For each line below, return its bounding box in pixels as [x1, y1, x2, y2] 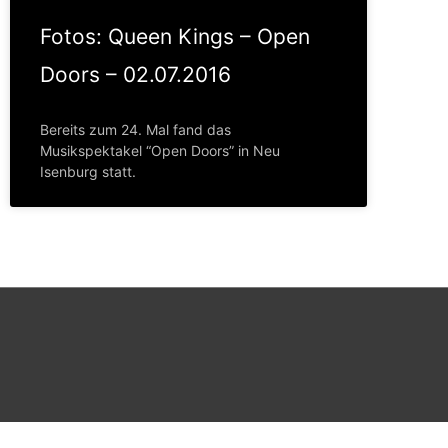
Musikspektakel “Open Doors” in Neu [40, 142, 280, 160]
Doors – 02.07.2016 [40, 62, 231, 88]
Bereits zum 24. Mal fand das [40, 121, 231, 139]
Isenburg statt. [40, 163, 136, 181]
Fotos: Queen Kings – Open [40, 24, 310, 50]
